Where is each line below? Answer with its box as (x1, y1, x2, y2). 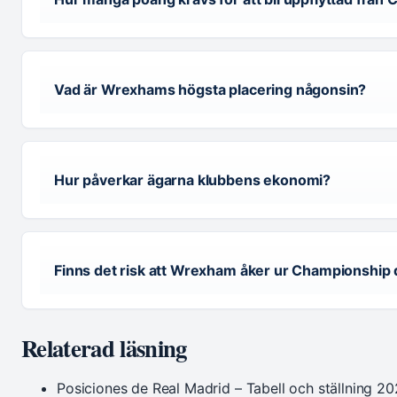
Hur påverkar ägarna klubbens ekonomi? (54, 171, 331, 190)
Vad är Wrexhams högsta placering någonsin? (54, 81, 367, 99)
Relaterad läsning (21, 331, 187, 366)
